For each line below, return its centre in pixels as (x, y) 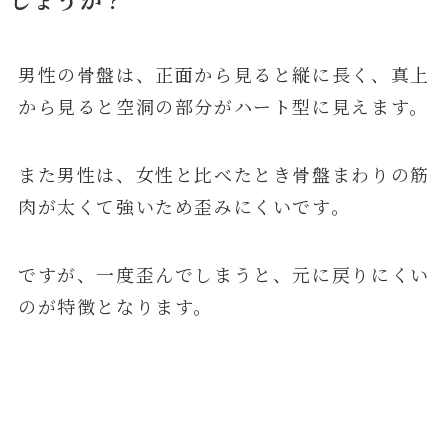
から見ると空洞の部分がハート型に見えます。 (223, 106)
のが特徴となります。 (115, 305)
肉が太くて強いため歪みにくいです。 (184, 206)
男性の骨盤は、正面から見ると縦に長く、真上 (223, 74)
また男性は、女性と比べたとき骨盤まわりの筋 (223, 174)
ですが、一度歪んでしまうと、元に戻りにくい (223, 273)
